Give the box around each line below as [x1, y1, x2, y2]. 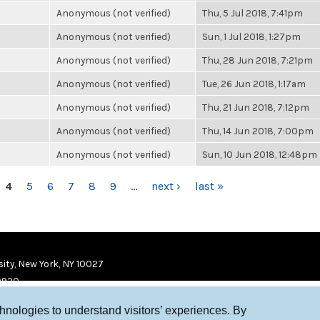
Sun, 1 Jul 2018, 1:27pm [202, 31, 301, 42]
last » [195, 179, 224, 193]
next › [151, 179, 181, 193]
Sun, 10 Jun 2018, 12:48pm [202, 149, 317, 160]
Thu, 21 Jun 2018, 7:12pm [202, 101, 309, 113]
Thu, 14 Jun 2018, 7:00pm [202, 125, 314, 136]
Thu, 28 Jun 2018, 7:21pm [202, 54, 313, 66]
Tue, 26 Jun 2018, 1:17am [202, 78, 306, 89]
